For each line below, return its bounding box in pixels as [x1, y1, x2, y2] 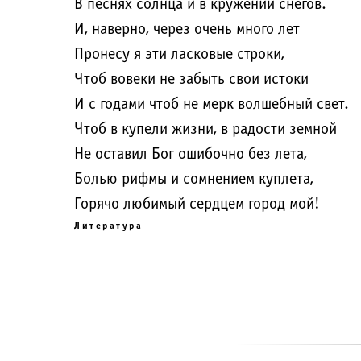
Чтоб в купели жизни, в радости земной [74, 122, 337, 137]
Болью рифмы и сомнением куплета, [74, 172, 313, 187]
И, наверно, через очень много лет [74, 23, 300, 37]
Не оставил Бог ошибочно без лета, [74, 147, 307, 162]
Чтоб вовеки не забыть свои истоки [74, 73, 309, 87]
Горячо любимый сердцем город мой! [74, 197, 320, 212]
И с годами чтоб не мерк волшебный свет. [74, 98, 349, 112]
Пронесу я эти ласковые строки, [74, 48, 284, 62]
